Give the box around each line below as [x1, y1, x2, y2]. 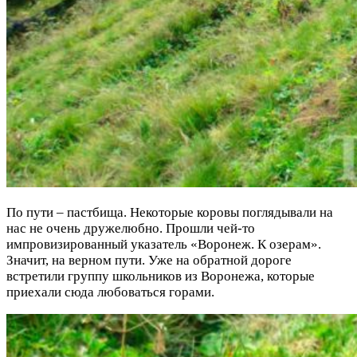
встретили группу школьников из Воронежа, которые [6, 268, 315, 284]
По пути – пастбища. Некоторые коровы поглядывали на [6, 204, 333, 220]
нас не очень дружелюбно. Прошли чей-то [6, 220, 255, 236]
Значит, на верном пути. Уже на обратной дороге [6, 252, 292, 268]
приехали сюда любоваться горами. [6, 284, 214, 300]
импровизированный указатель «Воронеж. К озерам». [6, 236, 321, 252]
